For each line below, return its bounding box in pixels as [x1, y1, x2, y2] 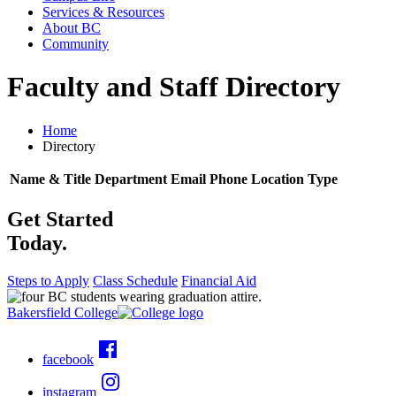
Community [42, 36, 109, 51]
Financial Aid [181, 272, 256, 288]
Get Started [7, 207, 113, 231]
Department [95, 171, 167, 187]
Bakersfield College [7, 304, 118, 320]
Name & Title [10, 171, 91, 187]
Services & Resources [42, 4, 164, 19]
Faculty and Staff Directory [7, 71, 340, 103]
